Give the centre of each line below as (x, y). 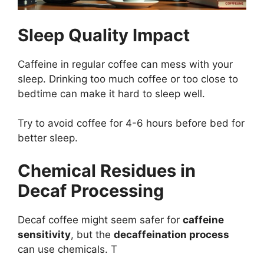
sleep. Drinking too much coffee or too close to (128, 79)
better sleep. (48, 138)
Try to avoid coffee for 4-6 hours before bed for (131, 123)
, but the (92, 234)
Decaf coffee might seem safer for (100, 220)
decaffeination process (171, 234)
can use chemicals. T (67, 249)
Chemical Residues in (107, 170)
